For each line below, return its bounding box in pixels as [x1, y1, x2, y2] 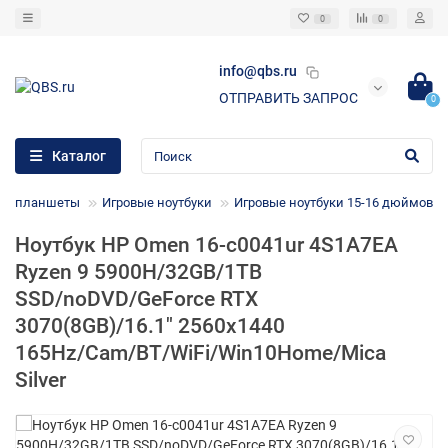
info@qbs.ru [219, 63, 297, 79]
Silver [15, 368, 66, 393]
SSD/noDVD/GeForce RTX [15, 287, 258, 312]
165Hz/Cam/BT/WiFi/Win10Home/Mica [15, 341, 386, 366]
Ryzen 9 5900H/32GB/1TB [15, 260, 262, 285]
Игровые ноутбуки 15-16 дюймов [234, 195, 433, 211]
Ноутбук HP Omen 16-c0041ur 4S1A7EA [15, 233, 398, 258]
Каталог [52, 148, 106, 165]
